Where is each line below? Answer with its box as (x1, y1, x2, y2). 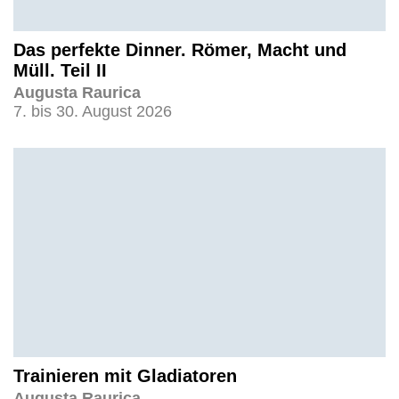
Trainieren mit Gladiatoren (13, 365, 237, 386)
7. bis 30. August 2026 (13, 102, 172, 120)
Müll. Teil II (13, 60, 107, 80)
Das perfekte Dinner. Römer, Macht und (13, 39, 346, 60)
